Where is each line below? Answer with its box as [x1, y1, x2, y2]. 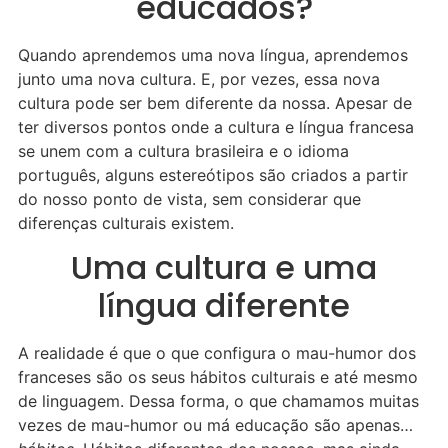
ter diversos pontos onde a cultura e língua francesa [18, 117, 414, 138]
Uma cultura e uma [71, 245, 377, 291]
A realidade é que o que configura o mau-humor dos [18, 343, 416, 364]
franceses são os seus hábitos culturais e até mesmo [18, 367, 418, 388]
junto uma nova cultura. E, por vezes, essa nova [18, 69, 380, 90]
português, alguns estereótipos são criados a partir [18, 165, 408, 186]
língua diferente [98, 283, 350, 329]
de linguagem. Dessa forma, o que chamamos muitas [18, 391, 419, 412]
